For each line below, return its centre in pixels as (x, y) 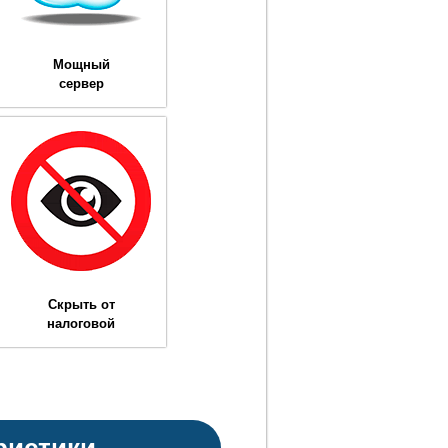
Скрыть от (81, 304)
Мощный (81, 64)
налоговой (81, 323)
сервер (81, 83)
